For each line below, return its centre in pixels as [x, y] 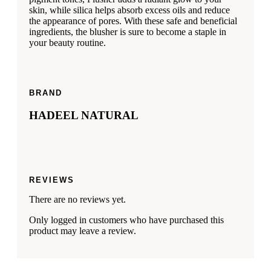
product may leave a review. [83, 230]
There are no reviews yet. [77, 199]
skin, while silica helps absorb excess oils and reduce [129, 10]
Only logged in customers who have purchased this [126, 220]
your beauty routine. [67, 42]
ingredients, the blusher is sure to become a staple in [128, 31]
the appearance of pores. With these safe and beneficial [133, 21]
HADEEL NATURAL [84, 116]
